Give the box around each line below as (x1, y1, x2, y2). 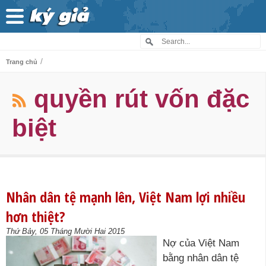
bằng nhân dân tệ (163, 252, 239, 264)
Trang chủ (6, 58, 37, 65)
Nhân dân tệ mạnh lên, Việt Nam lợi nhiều (6, 187, 245, 207)
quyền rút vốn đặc (34, 85, 249, 113)
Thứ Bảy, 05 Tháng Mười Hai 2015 (6, 227, 125, 236)
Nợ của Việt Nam (163, 237, 239, 249)
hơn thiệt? (6, 207, 65, 226)
